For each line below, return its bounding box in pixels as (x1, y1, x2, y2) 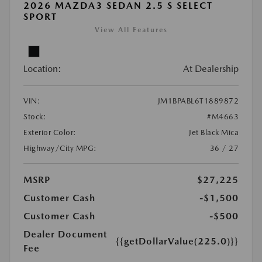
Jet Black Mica (189, 127, 239, 137)
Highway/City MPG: (23, 143, 97, 153)
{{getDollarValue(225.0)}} (116, 235, 239, 247)
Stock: (23, 112, 46, 121)
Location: (23, 63, 61, 74)
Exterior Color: (23, 127, 77, 137)
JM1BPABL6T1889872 (157, 96, 239, 105)
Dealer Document (23, 228, 107, 240)
